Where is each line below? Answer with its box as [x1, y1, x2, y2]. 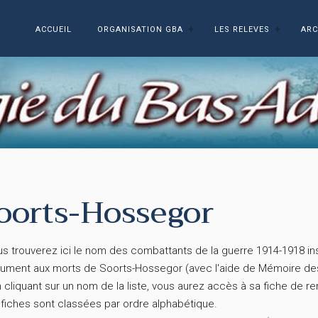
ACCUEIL [35, 24, 72, 34]
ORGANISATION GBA [97, 24, 183, 34]
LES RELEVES [214, 24, 270, 34]
